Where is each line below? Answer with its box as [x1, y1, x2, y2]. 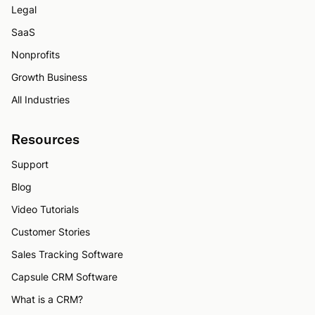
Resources [11, 129, 79, 148]
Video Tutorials [11, 202, 79, 215]
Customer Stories [11, 225, 90, 238]
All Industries [11, 93, 70, 105]
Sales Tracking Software [11, 247, 123, 260]
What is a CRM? [11, 292, 83, 305]
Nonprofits [11, 48, 60, 60]
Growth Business [11, 70, 87, 83]
